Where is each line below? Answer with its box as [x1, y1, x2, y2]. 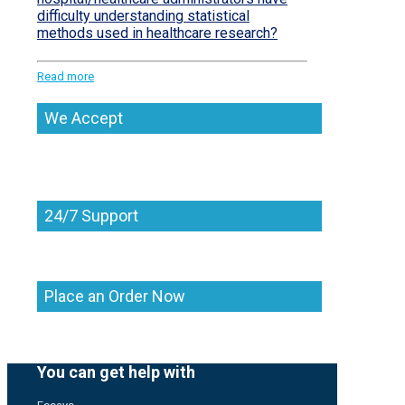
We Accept [44, 108, 123, 128]
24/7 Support [44, 206, 138, 226]
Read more [37, 70, 94, 84]
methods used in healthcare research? [37, 24, 278, 42]
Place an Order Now [44, 287, 185, 306]
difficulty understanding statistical [37, 6, 250, 24]
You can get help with [37, 363, 195, 382]
